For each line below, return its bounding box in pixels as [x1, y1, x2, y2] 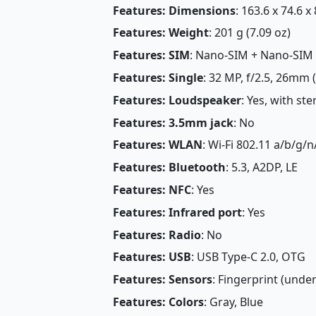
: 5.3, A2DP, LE [225, 159, 298, 176]
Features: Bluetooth [112, 159, 226, 176]
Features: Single [112, 70, 203, 86]
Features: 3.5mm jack [112, 114, 233, 130]
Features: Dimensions [112, 2, 236, 18]
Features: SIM [112, 47, 190, 63]
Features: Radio [112, 226, 201, 243]
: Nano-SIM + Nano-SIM [189, 47, 313, 63]
